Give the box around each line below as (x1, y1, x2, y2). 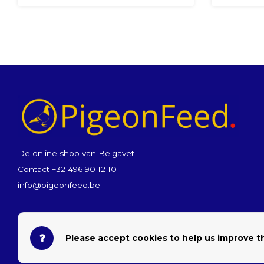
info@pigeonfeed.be (18, 180, 100, 190)
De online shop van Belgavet (18, 148, 134, 158)
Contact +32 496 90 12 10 (18, 164, 117, 174)
